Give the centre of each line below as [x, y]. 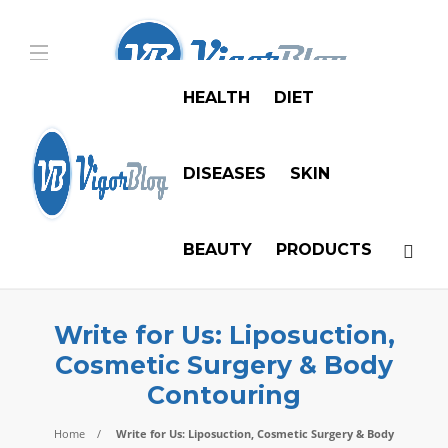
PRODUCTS [324, 249]
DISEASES [224, 173]
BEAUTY [217, 249]
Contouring [224, 395]
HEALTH [216, 97]
